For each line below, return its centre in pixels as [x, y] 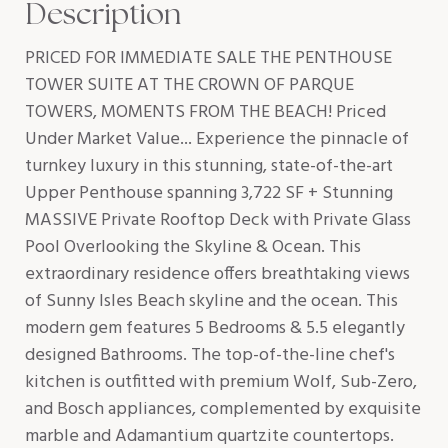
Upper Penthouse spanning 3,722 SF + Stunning [209, 193]
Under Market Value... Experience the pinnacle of [217, 139]
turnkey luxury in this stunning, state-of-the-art [209, 166]
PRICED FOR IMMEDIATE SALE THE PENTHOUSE [208, 58]
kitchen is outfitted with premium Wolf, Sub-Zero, [221, 382]
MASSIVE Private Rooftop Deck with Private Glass [218, 220]
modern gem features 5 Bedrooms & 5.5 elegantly [215, 328]
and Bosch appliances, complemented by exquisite [223, 409]
